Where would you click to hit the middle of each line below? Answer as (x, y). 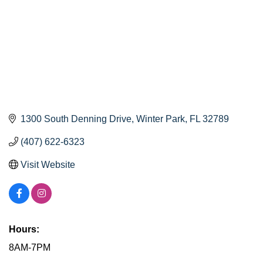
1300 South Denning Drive (76, 119)
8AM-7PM (30, 247)
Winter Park (161, 119)
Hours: (24, 229)
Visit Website (48, 164)
